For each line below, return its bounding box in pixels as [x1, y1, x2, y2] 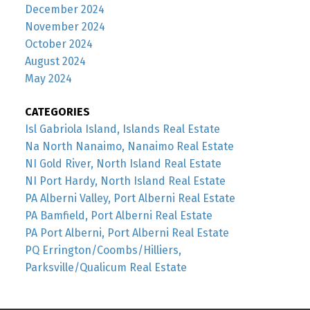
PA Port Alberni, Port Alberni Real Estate [24, 226, 229, 239]
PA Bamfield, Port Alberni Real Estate [24, 208, 212, 222]
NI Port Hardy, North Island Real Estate [24, 174, 226, 188]
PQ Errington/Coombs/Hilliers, [24, 243, 181, 257]
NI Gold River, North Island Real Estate [24, 156, 221, 170]
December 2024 [24, 3, 104, 17]
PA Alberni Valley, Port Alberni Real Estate [24, 191, 235, 205]
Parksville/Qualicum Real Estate [24, 260, 187, 274]
